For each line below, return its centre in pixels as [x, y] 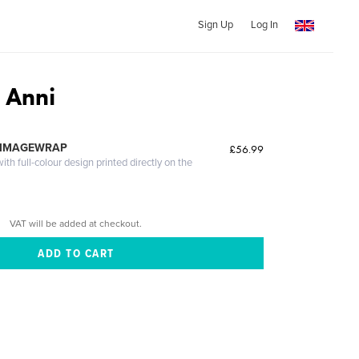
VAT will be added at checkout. [76, 223]
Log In [264, 25]
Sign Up [215, 25]
